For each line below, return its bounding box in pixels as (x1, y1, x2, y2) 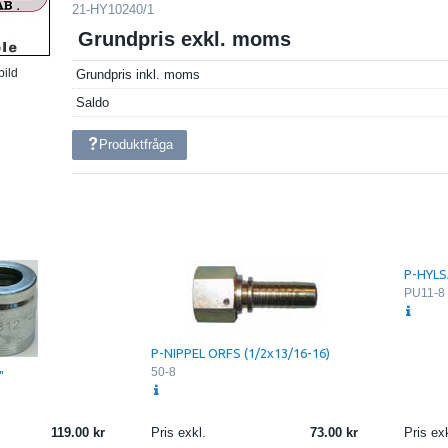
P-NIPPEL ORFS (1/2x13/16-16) (150, 345, 330, 360)
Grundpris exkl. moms (78, 28, 292, 51)
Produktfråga (99, 136, 174, 152)
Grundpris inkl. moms (76, 66, 201, 82)
